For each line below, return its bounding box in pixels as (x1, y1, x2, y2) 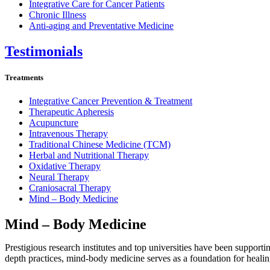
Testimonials (5, 43, 83, 59)
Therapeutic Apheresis (29, 106, 114, 117)
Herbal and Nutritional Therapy (29, 149, 149, 160)
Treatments (5, 72, 43, 82)
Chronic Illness (29, 9, 86, 20)
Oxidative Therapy (29, 160, 101, 171)
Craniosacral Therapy (29, 182, 111, 193)
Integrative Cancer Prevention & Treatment (29, 95, 192, 106)
